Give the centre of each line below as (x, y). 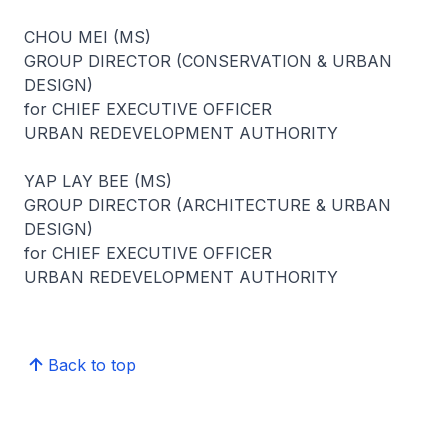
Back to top (92, 365)
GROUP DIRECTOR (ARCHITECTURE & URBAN (207, 205)
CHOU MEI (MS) (87, 37)
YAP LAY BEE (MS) (98, 181)
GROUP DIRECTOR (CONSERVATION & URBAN (208, 61)
